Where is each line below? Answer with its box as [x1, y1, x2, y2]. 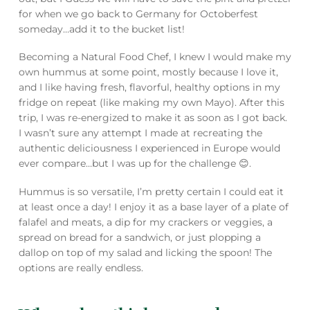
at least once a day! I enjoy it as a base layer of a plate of [18, 200, 289, 213]
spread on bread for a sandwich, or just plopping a [18, 230, 261, 244]
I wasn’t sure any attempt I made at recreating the [18, 127, 262, 140]
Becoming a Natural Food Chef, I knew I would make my [18, 51, 291, 64]
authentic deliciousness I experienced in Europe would [18, 142, 280, 155]
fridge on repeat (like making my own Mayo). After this [18, 96, 284, 109]
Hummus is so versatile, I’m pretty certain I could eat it [18, 185, 284, 198]
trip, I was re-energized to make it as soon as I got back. [18, 111, 287, 125]
